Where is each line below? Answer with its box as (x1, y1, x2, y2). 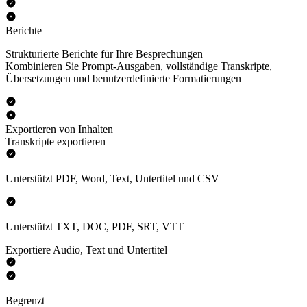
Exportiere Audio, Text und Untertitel (5, 244, 167, 256)
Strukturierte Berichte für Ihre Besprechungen (5, 48, 203, 60)
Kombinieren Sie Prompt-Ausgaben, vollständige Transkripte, (5, 60, 272, 73)
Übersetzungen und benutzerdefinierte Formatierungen (5, 73, 241, 85)
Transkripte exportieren (5, 136, 106, 148)
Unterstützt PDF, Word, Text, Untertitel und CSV (5, 173, 219, 185)
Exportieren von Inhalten (5, 123, 113, 136)
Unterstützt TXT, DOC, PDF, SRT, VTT (5, 221, 184, 233)
